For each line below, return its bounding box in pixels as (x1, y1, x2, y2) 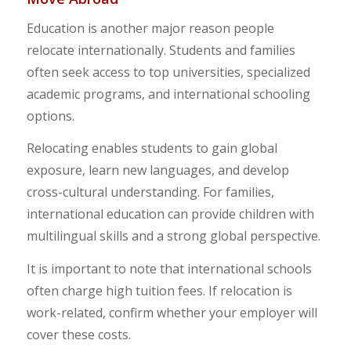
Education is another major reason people (26, 19, 274, 37)
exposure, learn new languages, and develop (26, 161, 289, 179)
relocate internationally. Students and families (26, 41, 295, 59)
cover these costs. (26, 325, 131, 343)
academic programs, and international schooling (26, 85, 310, 103)
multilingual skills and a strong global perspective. (26, 227, 320, 245)
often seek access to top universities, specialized (26, 63, 310, 81)
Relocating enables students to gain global (26, 139, 277, 157)
